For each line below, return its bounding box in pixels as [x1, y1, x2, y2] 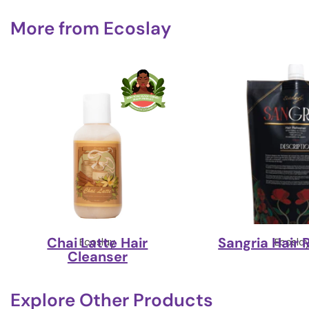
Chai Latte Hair [47, 234, 148, 252]
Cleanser [67, 248, 128, 266]
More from [10, 17, 103, 40]
